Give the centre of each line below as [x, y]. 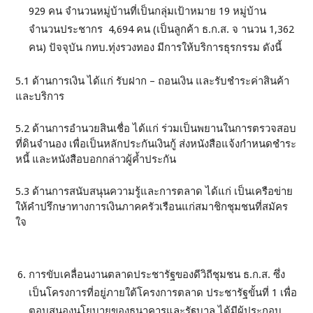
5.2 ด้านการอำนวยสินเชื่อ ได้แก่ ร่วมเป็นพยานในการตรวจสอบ [156, 129]
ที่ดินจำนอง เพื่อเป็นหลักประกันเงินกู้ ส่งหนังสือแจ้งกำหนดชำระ [156, 144]
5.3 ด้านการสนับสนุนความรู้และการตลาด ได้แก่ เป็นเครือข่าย [154, 192]
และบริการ [40, 97]
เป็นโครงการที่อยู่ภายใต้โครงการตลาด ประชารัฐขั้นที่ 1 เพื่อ [163, 293]
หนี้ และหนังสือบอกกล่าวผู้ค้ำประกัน [96, 160]
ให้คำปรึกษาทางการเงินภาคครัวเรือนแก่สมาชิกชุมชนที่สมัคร [152, 207]
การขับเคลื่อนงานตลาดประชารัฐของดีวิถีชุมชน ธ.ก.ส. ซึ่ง [157, 275]
